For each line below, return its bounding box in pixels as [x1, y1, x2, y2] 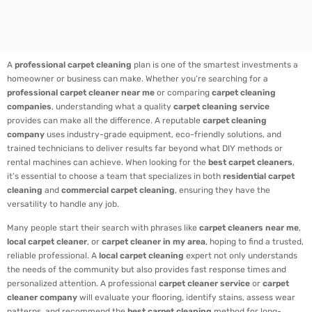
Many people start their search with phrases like [7, 223, 199, 233]
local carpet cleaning [99, 251, 184, 261]
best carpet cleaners [208, 157, 292, 167]
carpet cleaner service [159, 279, 250, 289]
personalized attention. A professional [7, 279, 159, 289]
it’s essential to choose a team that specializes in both [7, 171, 223, 181]
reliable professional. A [7, 251, 99, 261]
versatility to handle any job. [7, 198, 119, 209]
